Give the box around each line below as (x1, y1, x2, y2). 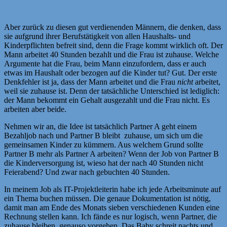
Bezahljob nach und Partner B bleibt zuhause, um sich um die (4, 131, 203, 140)
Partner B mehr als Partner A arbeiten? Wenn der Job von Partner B (4, 149, 219, 158)
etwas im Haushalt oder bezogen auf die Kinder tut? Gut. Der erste (4, 68, 217, 77)
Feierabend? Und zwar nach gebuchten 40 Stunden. (4, 167, 170, 176)
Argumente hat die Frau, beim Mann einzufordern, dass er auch (4, 59, 206, 68)
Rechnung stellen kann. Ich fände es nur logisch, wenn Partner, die (4, 212, 217, 221)
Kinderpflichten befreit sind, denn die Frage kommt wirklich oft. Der (4, 41, 223, 50)
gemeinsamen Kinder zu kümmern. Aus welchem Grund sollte (4, 140, 203, 149)
